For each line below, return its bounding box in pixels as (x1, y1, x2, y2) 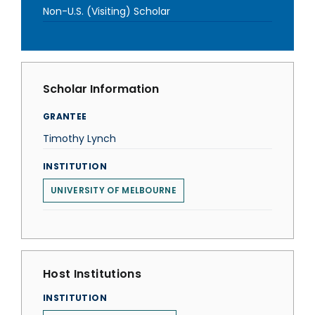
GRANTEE (43, 110, 87, 122)
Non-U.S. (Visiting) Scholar (43, 4, 170, 18)
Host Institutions (43, 266, 141, 282)
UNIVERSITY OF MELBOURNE (51, 184, 176, 196)
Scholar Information (43, 81, 159, 97)
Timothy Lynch (43, 131, 116, 146)
